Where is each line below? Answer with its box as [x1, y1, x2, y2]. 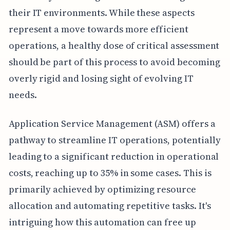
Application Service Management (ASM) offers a [8, 117, 216, 130]
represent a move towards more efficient [8, 22, 188, 35]
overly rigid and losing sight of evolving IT [8, 71, 194, 85]
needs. [8, 88, 37, 101]
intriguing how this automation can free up [8, 215, 196, 228]
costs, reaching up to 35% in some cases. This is [8, 166, 212, 179]
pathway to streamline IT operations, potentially [8, 133, 221, 146]
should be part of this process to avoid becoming [8, 55, 220, 68]
